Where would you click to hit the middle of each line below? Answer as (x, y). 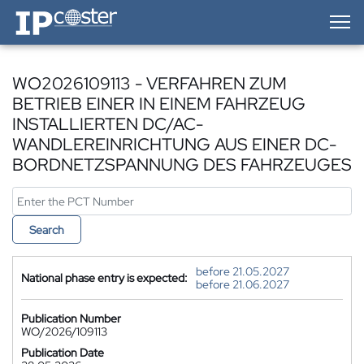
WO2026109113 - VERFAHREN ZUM (149, 83)
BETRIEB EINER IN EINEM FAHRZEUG (159, 104)
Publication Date (63, 353)
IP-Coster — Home (58, 12)
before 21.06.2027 (243, 284)
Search (47, 230)
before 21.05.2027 (243, 271)
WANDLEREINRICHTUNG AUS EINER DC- (174, 144)
